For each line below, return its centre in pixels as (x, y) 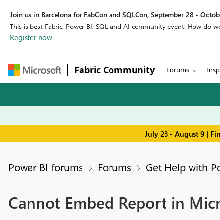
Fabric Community (114, 70)
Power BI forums (45, 167)
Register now (31, 37)
